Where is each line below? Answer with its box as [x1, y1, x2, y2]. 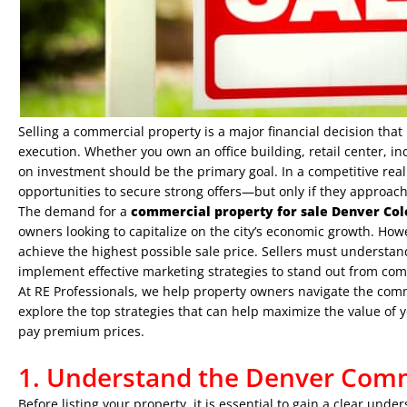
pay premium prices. [18, 323, 144, 340]
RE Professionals [35, 283, 134, 300]
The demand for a [18, 203, 131, 220]
